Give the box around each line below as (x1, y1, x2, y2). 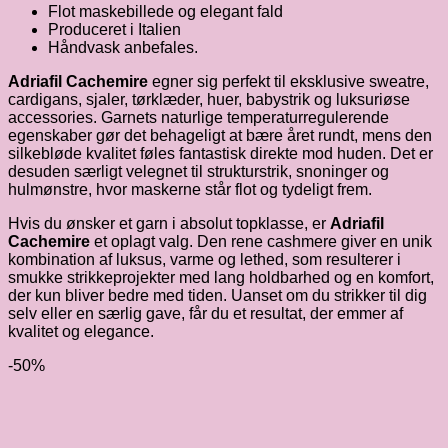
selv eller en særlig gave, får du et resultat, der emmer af (8, 304, 403, 322)
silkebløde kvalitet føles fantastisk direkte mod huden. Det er (8, 144, 433, 162)
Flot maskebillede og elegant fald (48, 2, 283, 20)
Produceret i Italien (48, 20, 181, 38)
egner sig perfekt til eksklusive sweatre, (148, 72, 429, 90)
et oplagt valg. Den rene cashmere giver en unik (90, 232, 432, 250)
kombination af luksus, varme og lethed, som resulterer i (8, 250, 401, 268)
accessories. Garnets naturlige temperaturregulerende (8, 108, 389, 126)
